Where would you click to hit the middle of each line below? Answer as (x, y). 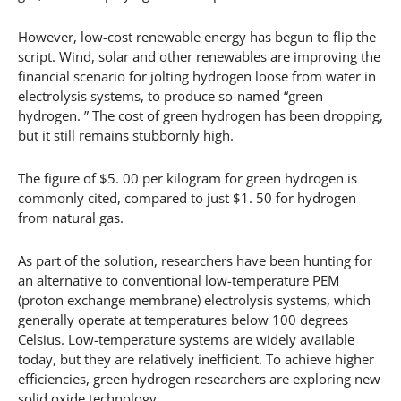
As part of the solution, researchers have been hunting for (195, 260)
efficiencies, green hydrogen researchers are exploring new (199, 378)
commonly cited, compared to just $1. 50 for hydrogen (187, 197)
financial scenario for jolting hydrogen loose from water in (197, 76)
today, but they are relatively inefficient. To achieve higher (196, 358)
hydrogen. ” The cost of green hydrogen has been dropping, (200, 115)
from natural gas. (71, 217)
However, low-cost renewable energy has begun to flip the (197, 36)
